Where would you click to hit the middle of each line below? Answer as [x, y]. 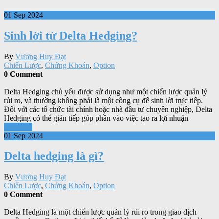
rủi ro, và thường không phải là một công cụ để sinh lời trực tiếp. [103, 100]
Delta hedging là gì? [54, 156]
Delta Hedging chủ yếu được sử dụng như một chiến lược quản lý [106, 91]
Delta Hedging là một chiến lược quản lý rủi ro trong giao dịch [100, 212]
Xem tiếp [18, 127]
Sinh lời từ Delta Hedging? [71, 35]
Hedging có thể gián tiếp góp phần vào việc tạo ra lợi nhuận [96, 118]
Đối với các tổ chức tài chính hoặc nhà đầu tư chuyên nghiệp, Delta [108, 109]
